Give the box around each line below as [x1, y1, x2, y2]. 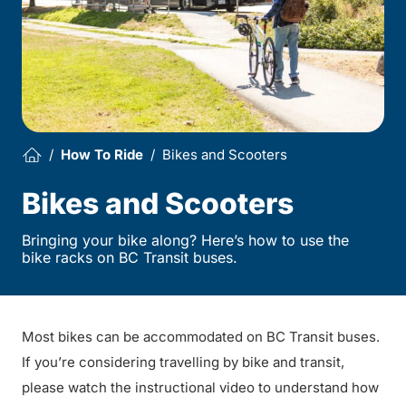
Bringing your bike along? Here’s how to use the [22, 230, 349, 249]
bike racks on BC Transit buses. [22, 247, 237, 266]
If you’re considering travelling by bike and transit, [22, 353, 344, 371]
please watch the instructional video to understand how [22, 378, 379, 396]
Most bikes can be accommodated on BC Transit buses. [22, 327, 380, 345]
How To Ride [61, 146, 143, 164]
